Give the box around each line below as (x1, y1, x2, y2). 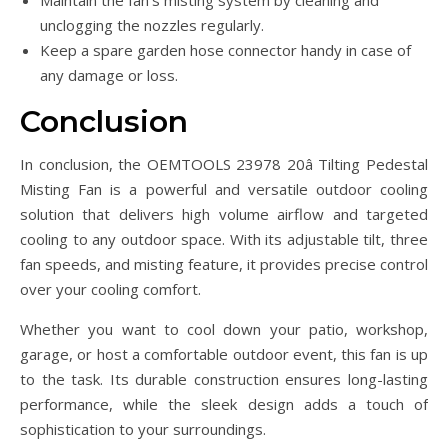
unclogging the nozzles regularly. (40, 15, 264, 36)
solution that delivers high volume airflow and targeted (20, 204, 428, 225)
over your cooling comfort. (20, 279, 201, 300)
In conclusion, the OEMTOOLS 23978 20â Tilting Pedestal (20, 154, 428, 175)
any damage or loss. (40, 65, 178, 86)
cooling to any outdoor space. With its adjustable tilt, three (20, 229, 428, 250)
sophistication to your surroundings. (20, 419, 266, 440)
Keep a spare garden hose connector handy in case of (40, 40, 411, 61)
